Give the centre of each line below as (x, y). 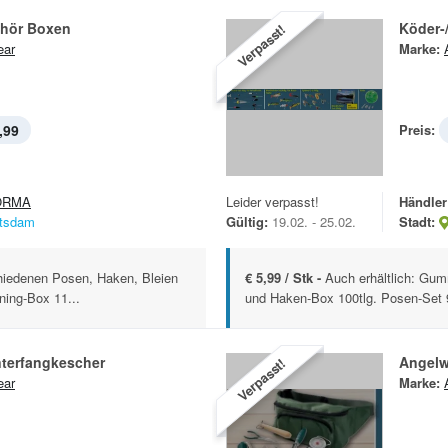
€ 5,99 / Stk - (285, 277)
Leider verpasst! (272, 201)
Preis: (417, 129)
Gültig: (247, 221)
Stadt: (417, 221)
